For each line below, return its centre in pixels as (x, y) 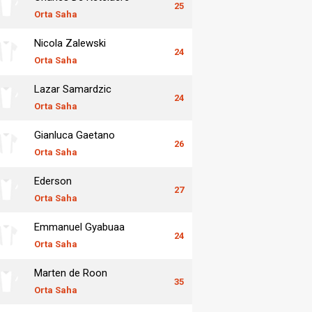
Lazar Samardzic (73, 89)
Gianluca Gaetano (75, 135)
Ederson (53, 181)
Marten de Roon (71, 273)
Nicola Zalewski (70, 43)
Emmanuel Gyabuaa (79, 227)
